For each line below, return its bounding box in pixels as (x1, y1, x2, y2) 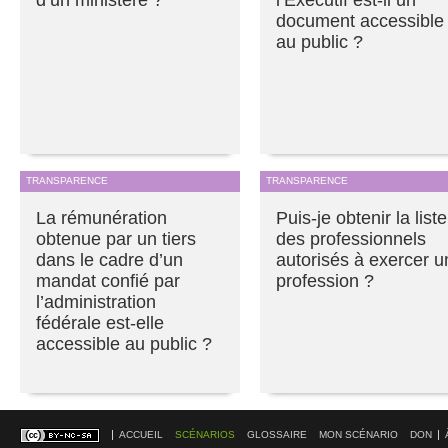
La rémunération (36, 207, 167, 228)
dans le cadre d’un (36, 249, 183, 270)
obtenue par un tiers (36, 228, 196, 249)
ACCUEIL (119, 428, 163, 440)
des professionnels (276, 228, 426, 249)
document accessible (276, 10, 444, 31)
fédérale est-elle (36, 312, 164, 333)
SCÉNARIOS (175, 428, 235, 440)
